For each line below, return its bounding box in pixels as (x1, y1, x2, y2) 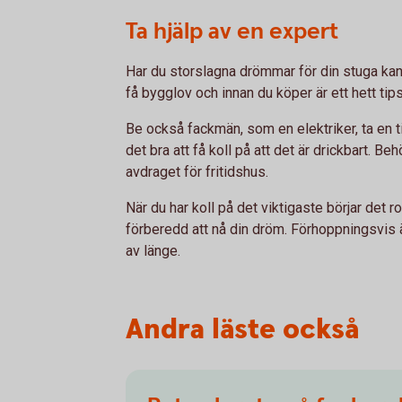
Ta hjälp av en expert (126, 15, 338, 47)
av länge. (126, 241, 180, 259)
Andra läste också (126, 310, 359, 349)
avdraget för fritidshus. (126, 162, 268, 180)
